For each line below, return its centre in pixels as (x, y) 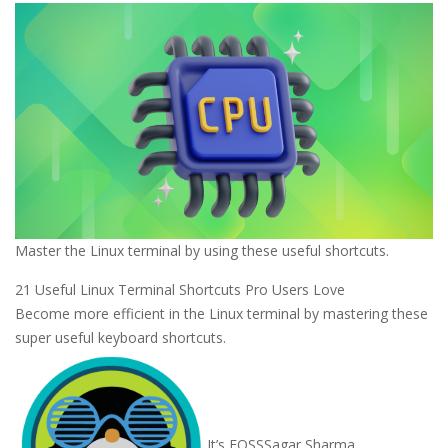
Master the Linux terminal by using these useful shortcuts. (202, 250)
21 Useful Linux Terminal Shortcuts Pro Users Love (180, 289)
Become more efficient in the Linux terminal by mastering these (221, 313)
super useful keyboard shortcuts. (120, 337)
